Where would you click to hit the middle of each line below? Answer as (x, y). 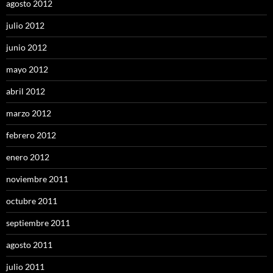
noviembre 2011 (37, 179)
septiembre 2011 (38, 223)
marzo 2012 (29, 113)
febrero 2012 (31, 135)
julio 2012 (25, 25)
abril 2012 (26, 91)
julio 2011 (25, 267)
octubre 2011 (32, 201)
